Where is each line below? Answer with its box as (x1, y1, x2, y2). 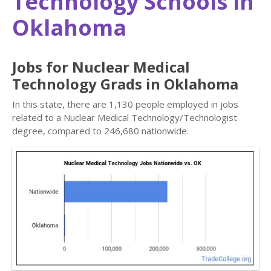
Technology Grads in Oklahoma (12, 74, 238, 94)
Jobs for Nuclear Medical (12, 57, 190, 77)
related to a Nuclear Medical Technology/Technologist (12, 111, 237, 123)
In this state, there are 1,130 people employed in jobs (12, 98, 238, 110)
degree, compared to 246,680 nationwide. (12, 125, 189, 137)
